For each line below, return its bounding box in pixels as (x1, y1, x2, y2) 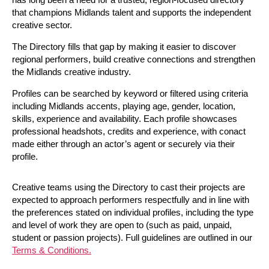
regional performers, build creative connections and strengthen (12, 53, 255, 64)
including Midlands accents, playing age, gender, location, (12, 100, 235, 111)
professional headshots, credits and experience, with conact (12, 125, 246, 136)
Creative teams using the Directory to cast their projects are (12, 181, 245, 192)
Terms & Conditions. (12, 244, 91, 255)
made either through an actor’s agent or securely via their (12, 138, 235, 149)
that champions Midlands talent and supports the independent (12, 7, 251, 17)
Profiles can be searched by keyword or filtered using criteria (12, 88, 248, 98)
